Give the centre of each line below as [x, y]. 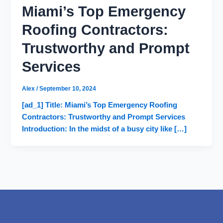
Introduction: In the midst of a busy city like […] [105, 129]
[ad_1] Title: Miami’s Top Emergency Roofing [100, 105]
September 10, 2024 [68, 89]
